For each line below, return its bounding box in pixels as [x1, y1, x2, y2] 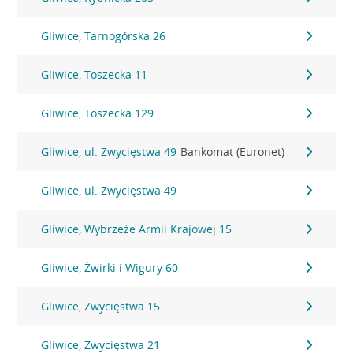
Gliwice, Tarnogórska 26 [41, 28, 166, 43]
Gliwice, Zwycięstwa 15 [41, 299, 161, 314]
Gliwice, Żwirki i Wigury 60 [41, 260, 179, 275]
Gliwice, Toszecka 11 [41, 67, 148, 82]
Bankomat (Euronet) [180, 144, 285, 159]
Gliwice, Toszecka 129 [41, 106, 154, 121]
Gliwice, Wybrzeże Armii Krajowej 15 [41, 221, 232, 236]
